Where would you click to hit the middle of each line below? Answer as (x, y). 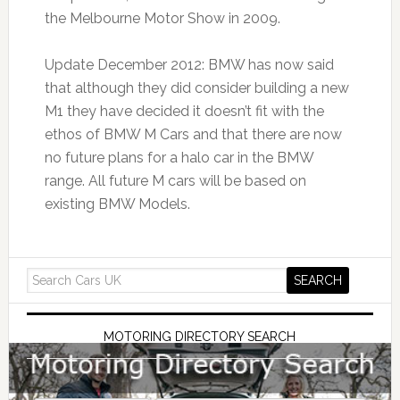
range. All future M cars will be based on (175, 180)
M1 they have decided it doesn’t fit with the (184, 111)
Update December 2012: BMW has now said (189, 64)
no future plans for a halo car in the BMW (179, 157)
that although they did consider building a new (196, 87)
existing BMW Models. (117, 204)
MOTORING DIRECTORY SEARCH (200, 336)
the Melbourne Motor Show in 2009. (162, 18)
